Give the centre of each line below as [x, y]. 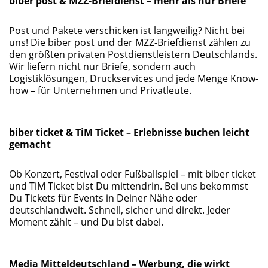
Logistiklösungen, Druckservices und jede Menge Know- [134, 79]
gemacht [30, 144]
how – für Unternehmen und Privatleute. [100, 91]
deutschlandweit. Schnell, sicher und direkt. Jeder [120, 210]
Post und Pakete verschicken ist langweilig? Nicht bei [127, 31]
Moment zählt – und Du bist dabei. [86, 222]
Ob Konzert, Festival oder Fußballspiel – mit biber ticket [133, 174]
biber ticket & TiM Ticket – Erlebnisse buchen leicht [129, 133]
